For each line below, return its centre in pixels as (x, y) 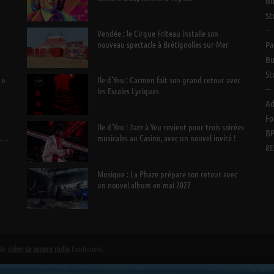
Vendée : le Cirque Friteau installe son (157, 33)
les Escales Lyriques (128, 91)
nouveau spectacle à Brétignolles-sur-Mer (163, 44)
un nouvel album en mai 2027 (144, 184)
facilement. (87, 248)
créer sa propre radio (39, 248)
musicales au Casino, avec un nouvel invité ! (166, 137)
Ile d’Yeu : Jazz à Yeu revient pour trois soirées (170, 126)
